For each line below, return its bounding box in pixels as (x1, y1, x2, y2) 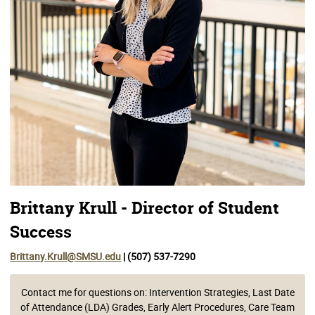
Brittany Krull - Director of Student (10, 198, 280, 219)
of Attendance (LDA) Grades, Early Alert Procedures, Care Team (20, 300, 295, 314)
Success (10, 222, 72, 243)
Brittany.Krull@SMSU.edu (10, 250, 122, 264)
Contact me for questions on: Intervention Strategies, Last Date (20, 285, 295, 299)
